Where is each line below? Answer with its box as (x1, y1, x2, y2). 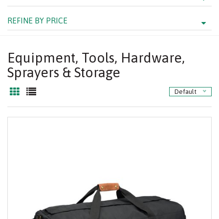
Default (175, 88, 197, 95)
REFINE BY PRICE (7, 16, 67, 25)
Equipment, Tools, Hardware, (7, 49, 185, 66)
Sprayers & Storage (7, 64, 120, 80)
